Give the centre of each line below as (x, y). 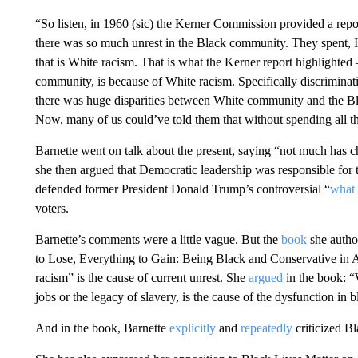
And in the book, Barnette (102, 328)
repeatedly (266, 328)
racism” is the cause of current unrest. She (141, 277)
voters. (52, 208)
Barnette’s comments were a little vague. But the (158, 239)
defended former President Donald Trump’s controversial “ (182, 189)
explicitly (192, 328)
